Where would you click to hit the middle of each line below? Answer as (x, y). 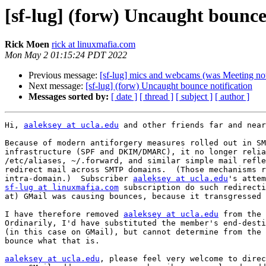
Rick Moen (27, 45)
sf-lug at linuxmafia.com (62, 188)
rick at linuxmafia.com (94, 45)
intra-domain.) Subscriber (69, 179)
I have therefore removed (64, 214)
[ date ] (124, 97)
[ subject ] (194, 97)
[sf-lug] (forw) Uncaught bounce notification (169, 86)
